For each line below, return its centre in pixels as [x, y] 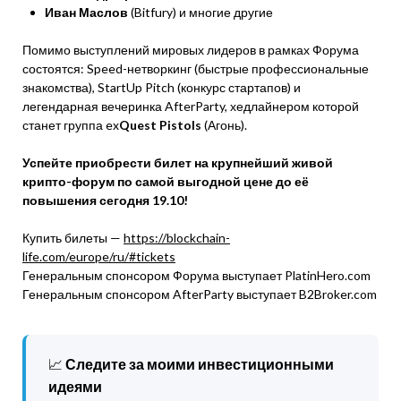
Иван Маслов [86, 12]
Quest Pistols [162, 125]
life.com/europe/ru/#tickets [99, 256]
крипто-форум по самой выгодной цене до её [166, 181]
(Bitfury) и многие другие [200, 12]
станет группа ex [71, 125]
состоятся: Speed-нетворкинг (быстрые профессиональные [196, 68]
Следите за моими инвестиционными [200, 364]
